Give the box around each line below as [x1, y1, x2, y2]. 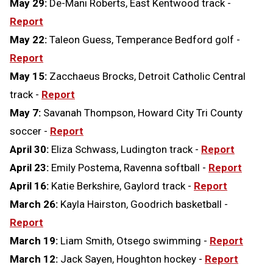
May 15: [10, 70, 47, 83]
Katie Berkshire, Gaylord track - [51, 180, 194, 193]
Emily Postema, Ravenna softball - [51, 161, 208, 174]
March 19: [10, 235, 60, 247]
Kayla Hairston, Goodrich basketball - [60, 198, 228, 211]
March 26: [10, 198, 60, 211]
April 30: [10, 143, 51, 156]
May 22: [10, 34, 49, 46]
